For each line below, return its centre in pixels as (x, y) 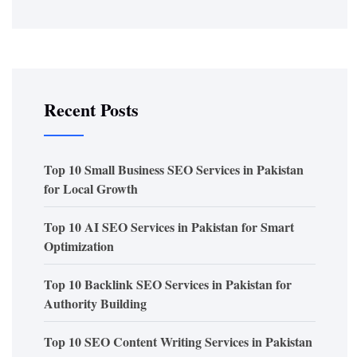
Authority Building (95, 303)
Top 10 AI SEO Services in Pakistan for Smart (169, 227)
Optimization (79, 246)
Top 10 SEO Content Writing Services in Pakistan (178, 341)
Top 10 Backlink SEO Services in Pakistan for (168, 284)
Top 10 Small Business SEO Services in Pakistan (174, 169)
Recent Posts (91, 110)
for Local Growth (91, 188)
